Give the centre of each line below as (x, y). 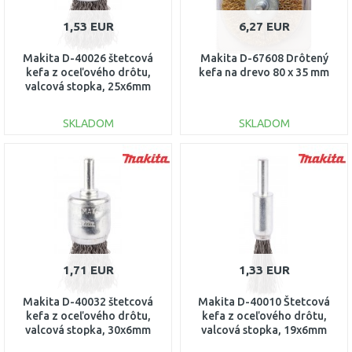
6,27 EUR (264, 26)
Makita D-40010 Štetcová (264, 302)
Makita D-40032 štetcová (88, 302)
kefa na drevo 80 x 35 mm (264, 72)
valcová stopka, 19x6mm (264, 330)
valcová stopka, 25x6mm (88, 86)
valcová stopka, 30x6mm (88, 330)
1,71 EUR (88, 270)
